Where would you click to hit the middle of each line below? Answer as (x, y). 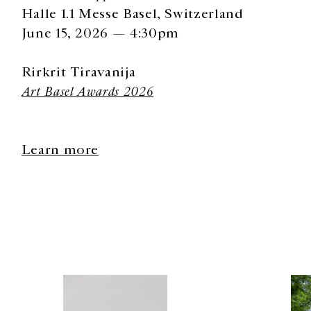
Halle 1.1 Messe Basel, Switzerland (132, 14)
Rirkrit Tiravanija (78, 72)
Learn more (60, 150)
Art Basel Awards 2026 (87, 91)
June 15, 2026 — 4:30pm (100, 33)
